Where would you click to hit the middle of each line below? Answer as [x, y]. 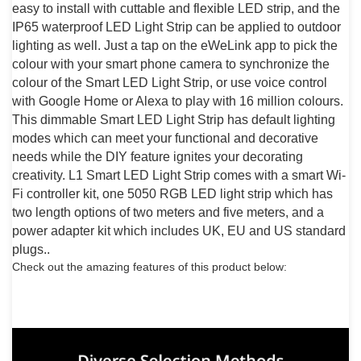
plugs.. [31, 249]
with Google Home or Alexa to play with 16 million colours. [178, 101]
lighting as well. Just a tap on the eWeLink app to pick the [175, 46]
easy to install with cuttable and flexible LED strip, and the [176, 8]
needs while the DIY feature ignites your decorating [158, 157]
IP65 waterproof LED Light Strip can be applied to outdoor [176, 27]
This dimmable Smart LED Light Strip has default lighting [174, 120]
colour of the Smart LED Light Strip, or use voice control [170, 83]
